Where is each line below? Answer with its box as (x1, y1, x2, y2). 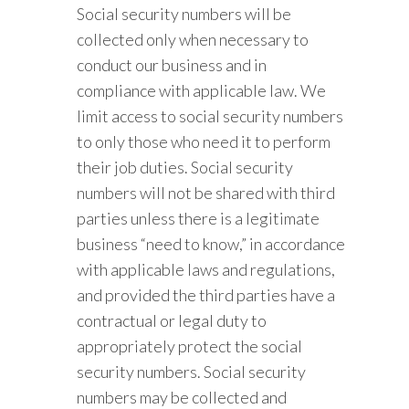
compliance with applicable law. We (77, 80, 327, 100)
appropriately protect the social (77, 336, 303, 356)
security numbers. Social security (77, 362, 307, 382)
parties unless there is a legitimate (77, 208, 320, 228)
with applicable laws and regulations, (77, 259, 336, 279)
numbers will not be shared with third (77, 183, 336, 203)
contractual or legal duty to (77, 310, 267, 330)
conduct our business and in (77, 55, 267, 75)
